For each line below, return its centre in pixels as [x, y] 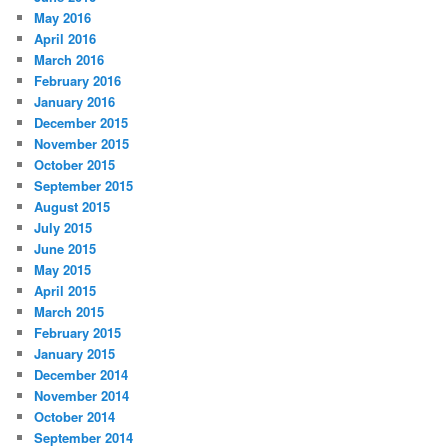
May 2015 [63, 269]
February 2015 [78, 332]
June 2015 [65, 248]
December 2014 [81, 374]
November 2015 [82, 143]
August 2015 [72, 206]
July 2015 [63, 227]
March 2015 [69, 311]
